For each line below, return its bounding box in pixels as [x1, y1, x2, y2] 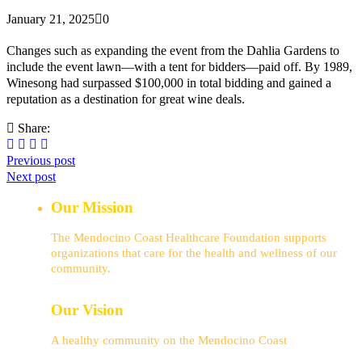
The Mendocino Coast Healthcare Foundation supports [51, 231, 326, 245]
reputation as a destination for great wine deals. [6, 92, 245, 107]
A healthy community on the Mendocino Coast [51, 333, 287, 347]
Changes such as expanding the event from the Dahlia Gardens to [6, 44, 339, 58]
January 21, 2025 [6, 12, 95, 27]
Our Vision [51, 301, 124, 319]
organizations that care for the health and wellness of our [51, 246, 337, 260]
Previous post [6, 154, 75, 168]
